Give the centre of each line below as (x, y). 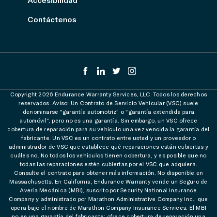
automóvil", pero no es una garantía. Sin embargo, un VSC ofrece (108, 120)
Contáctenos (52, 19)
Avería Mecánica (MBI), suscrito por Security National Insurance (108, 190)
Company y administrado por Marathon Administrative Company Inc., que (108, 198)
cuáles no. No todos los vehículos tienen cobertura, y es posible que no (108, 155)
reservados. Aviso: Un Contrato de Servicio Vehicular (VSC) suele (108, 102)
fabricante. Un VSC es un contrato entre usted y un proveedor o (108, 137)
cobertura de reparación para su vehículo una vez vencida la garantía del (108, 129)
